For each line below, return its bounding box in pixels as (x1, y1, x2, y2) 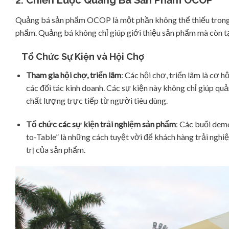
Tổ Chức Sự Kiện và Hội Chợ (15, 51, 144, 62)
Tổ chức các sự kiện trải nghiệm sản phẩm (26, 119, 176, 129)
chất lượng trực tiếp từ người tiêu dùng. (26, 95, 168, 105)
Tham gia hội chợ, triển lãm (26, 70, 121, 80)
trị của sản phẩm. (26, 144, 85, 154)
